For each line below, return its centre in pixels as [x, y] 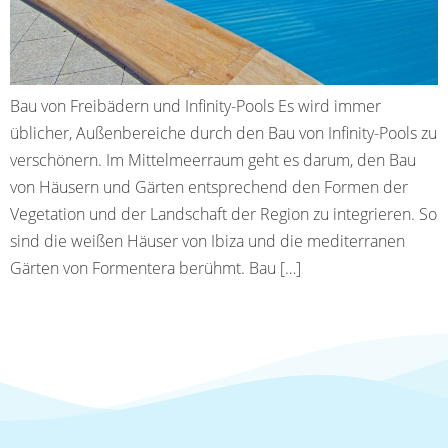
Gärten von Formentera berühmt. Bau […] [155, 267]
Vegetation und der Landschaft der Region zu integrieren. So [223, 213]
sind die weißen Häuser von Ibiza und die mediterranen [207, 240]
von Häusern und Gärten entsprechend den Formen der [209, 186]
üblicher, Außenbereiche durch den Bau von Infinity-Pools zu [223, 132]
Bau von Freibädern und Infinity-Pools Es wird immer [195, 105]
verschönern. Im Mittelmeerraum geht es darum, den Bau [213, 159]
